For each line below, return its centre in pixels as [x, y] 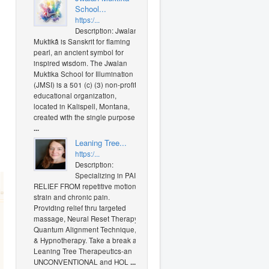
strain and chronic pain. [72, 197]
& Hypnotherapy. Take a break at [86, 240]
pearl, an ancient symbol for [79, 52]
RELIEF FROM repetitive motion [85, 186]
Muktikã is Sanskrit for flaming [82, 41]
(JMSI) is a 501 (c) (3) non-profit [85, 85]
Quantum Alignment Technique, [85, 229]
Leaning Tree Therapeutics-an [83, 251]
